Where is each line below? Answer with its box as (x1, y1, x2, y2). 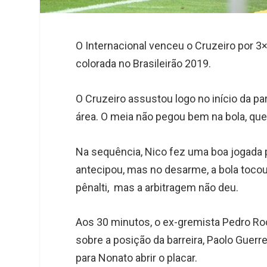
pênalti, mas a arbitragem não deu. (76, 181, 239, 194)
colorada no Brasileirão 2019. (76, 57, 212, 70)
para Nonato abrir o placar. (76, 252, 198, 265)
